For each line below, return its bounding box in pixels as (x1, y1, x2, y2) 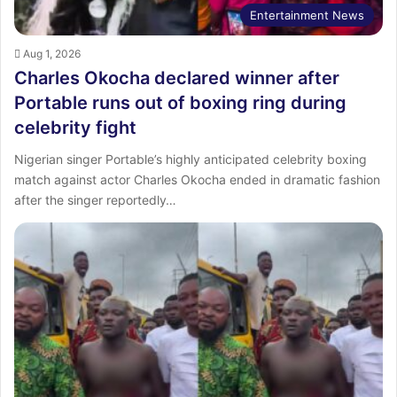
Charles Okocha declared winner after (14, 66, 339, 89)
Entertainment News (250, 7, 364, 22)
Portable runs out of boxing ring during (14, 91, 346, 113)
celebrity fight (14, 116, 136, 138)
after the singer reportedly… (14, 191, 176, 207)
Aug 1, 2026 (23, 46, 81, 60)
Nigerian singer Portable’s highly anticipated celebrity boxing (14, 151, 367, 167)
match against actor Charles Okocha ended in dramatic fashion (14, 171, 380, 187)
